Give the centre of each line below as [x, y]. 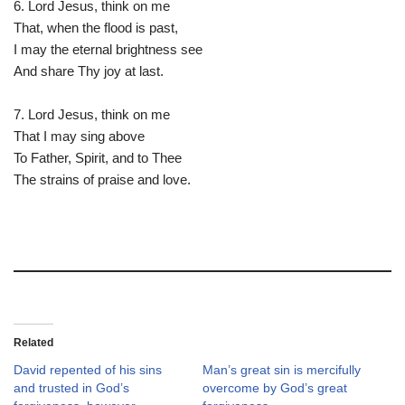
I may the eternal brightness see [109, 49]
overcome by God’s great [275, 388]
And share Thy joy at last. [90, 71]
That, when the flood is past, [97, 28]
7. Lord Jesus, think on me [93, 114]
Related [33, 343]
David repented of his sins [88, 370]
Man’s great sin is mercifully [282, 370]
